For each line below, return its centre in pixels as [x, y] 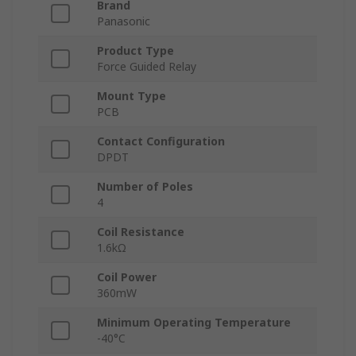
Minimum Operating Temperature [194, 323]
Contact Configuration [161, 141]
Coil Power [127, 277]
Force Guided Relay [147, 67]
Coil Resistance [141, 232]
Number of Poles [145, 187]
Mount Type [132, 96]
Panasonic [124, 21]
